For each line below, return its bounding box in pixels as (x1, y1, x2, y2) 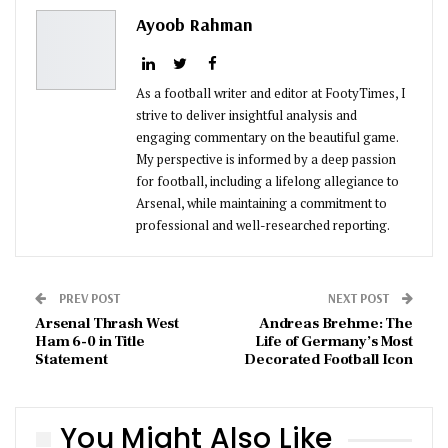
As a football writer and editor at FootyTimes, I (136, 84, 406, 103)
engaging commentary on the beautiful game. (136, 128, 398, 147)
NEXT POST (328, 290, 392, 307)
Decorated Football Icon (244, 350, 413, 370)
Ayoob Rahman (136, 13, 253, 37)
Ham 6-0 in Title (35, 332, 145, 352)
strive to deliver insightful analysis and (136, 106, 357, 125)
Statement (35, 350, 108, 370)
